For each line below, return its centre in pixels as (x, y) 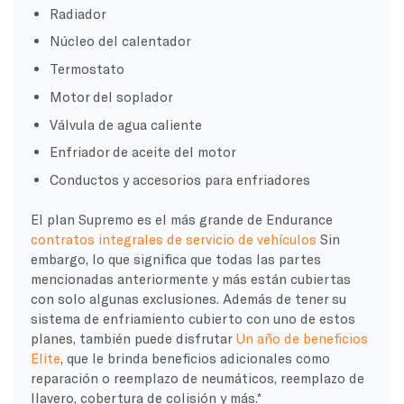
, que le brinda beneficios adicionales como (195, 358)
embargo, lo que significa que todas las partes (175, 258)
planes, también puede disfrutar (133, 338)
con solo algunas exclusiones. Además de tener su (188, 298)
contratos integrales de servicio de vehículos (173, 239)
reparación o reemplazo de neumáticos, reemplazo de (197, 377)
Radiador (78, 13)
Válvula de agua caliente (126, 124)
